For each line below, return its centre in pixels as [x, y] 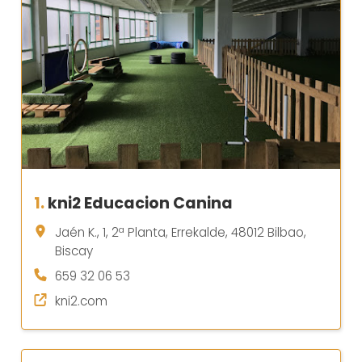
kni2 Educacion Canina [140, 204]
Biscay [74, 251]
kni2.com [81, 301]
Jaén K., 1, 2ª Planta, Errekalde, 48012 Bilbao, [181, 233]
